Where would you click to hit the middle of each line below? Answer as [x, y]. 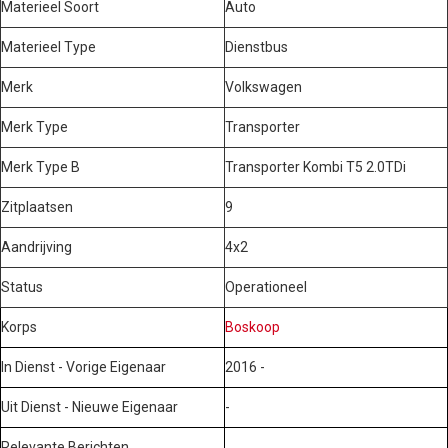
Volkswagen [263, 86]
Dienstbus [256, 46]
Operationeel [266, 286]
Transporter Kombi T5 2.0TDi [315, 166]
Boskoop [252, 326]
